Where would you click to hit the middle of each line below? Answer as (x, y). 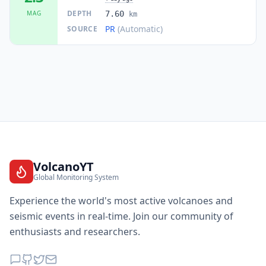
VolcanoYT (64, 167)
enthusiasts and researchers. (75, 232)
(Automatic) (140, 28)
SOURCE (82, 28)
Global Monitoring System (76, 177)
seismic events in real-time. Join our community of (121, 216)
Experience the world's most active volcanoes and (121, 201)
